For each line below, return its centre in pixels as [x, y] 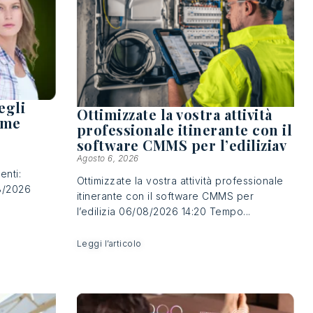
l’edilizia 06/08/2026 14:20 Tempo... [163, 212]
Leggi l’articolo [109, 243]
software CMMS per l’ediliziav [182, 145]
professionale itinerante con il [184, 130]
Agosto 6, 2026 [108, 159]
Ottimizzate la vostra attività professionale [180, 181]
